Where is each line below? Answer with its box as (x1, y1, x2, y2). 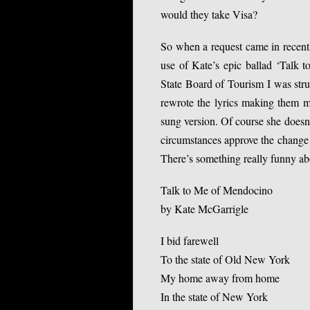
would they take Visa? (161, 6, 257, 21)
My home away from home (161, 271, 280, 286)
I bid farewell (161, 233, 219, 248)
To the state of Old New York (161, 252, 290, 267)
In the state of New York (161, 289, 268, 304)
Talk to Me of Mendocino (161, 183, 273, 198)
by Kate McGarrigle (161, 201, 248, 217)
